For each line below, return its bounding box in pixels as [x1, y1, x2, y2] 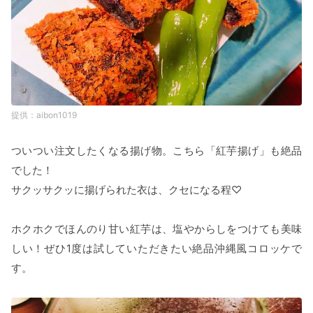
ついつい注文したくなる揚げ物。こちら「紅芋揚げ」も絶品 [11, 143, 302, 157]
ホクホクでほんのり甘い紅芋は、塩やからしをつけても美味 [11, 221, 302, 235]
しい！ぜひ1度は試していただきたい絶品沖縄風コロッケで [11, 241, 302, 255]
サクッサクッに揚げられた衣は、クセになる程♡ [11, 182, 242, 196]
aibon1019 [36, 109, 77, 120]
